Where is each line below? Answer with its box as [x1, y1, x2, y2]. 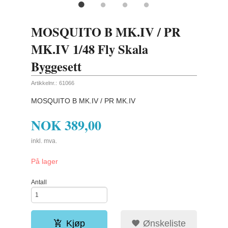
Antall [31, 178, 47, 186]
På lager [31, 157, 59, 166]
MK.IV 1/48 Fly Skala [31, 40, 149, 58]
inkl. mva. [31, 137, 58, 145]
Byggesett [31, 57, 82, 75]
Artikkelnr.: [31, 79, 58, 86]
